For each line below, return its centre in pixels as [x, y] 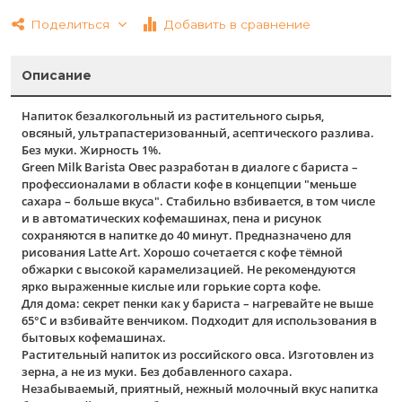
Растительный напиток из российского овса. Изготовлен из [198, 355]
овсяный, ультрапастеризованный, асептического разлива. [198, 133]
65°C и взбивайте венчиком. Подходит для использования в [200, 321]
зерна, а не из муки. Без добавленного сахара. [157, 372]
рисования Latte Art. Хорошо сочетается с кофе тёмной [183, 253]
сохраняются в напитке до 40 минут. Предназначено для [187, 236]
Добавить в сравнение [236, 24]
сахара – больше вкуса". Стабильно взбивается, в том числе [199, 201]
